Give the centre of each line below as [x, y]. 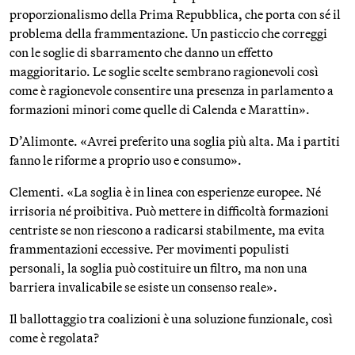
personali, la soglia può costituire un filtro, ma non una [158, 268]
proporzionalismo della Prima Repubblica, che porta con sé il [175, 14]
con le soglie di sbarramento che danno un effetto [141, 52]
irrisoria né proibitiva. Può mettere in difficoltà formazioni [169, 211]
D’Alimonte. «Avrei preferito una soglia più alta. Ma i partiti [175, 141]
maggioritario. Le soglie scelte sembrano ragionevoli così [164, 71]
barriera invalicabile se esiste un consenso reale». [143, 287]
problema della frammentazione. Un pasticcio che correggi [168, 33]
